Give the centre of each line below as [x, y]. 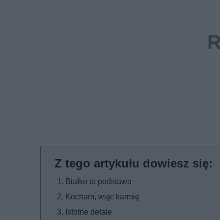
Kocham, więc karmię [102, 197]
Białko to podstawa [98, 182]
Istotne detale [89, 212]
